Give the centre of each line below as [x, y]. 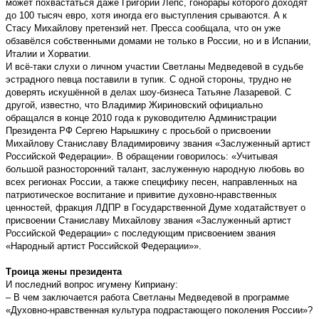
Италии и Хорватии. [48, 53]
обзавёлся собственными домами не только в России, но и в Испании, [158, 41]
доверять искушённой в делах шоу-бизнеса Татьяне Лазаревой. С [148, 92]
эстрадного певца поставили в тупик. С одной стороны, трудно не [148, 79]
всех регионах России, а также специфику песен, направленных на [151, 182]
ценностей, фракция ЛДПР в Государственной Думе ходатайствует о [156, 207]
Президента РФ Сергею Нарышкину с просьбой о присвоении [138, 130]
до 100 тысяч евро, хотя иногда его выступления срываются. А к [146, 15]
